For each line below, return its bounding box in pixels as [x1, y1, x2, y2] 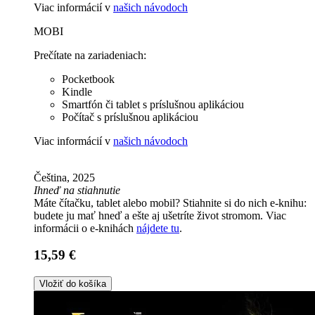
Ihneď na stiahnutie [34, 184, 120, 196]
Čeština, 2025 [34, 171, 95, 184]
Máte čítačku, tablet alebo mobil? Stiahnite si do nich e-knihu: [34, 196, 307, 209]
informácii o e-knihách [34, 221, 136, 234]
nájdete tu [136, 221, 179, 234]
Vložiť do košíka [39, 278, 106, 290]
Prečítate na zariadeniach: [34, 49, 146, 61]
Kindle [62, 85, 92, 98]
